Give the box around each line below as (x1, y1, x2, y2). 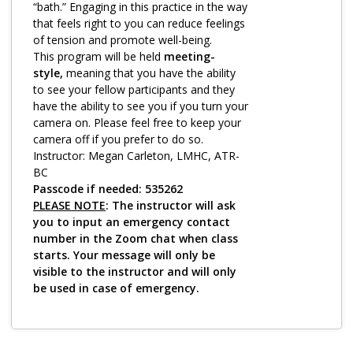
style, (33, 65, 63, 80)
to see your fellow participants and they (33, 82, 235, 97)
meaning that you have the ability (63, 65, 236, 80)
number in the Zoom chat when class (33, 231, 238, 246)
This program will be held (33, 49, 164, 64)
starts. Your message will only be (33, 247, 215, 262)
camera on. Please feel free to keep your (33, 115, 241, 130)
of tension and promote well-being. (33, 32, 212, 47)
